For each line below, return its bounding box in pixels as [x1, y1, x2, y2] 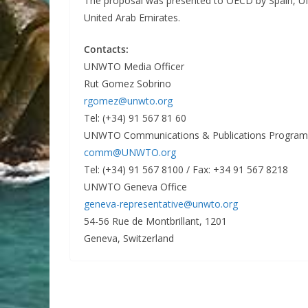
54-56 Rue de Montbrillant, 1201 [84, 214, 227, 228]
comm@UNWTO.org [84, 146, 176, 159]
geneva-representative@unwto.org [84, 197, 238, 210]
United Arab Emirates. [84, 11, 180, 24]
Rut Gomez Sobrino [84, 77, 171, 90]
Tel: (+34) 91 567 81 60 [84, 111, 186, 124]
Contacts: [84, 43, 129, 56]
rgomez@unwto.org [84, 94, 173, 107]
